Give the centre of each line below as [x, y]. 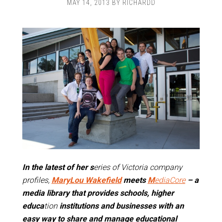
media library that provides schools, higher [98, 193]
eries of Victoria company [138, 167]
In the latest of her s [58, 167]
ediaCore [170, 180]
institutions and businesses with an [121, 206]
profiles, [37, 180]
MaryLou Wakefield [86, 180]
